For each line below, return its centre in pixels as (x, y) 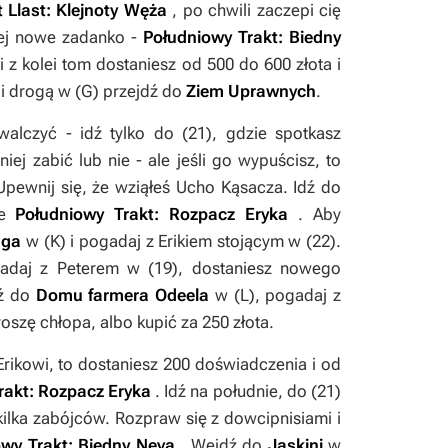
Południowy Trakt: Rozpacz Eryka (152, 214)
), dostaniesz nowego (257, 268)
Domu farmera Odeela (122, 295)
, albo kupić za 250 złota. (182, 322)
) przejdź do (139, 91)
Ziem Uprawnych (251, 91)
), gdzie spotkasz (274, 133)
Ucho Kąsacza (229, 187)
